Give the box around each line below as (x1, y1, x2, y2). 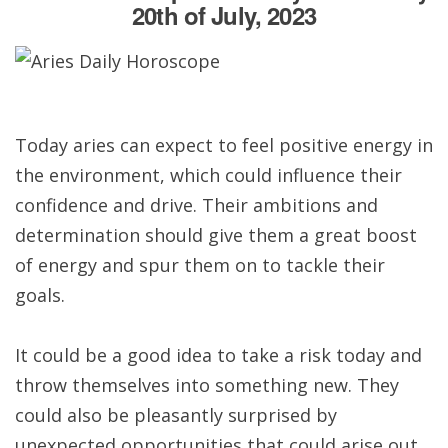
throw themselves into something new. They (14, 372, 399, 397)
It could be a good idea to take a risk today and (14, 342, 422, 367)
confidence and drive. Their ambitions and (14, 192, 378, 217)
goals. (14, 282, 65, 307)
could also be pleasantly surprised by (14, 402, 337, 427)
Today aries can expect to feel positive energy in (14, 132, 433, 157)
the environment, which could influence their (14, 162, 402, 187)
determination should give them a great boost (14, 222, 417, 247)
